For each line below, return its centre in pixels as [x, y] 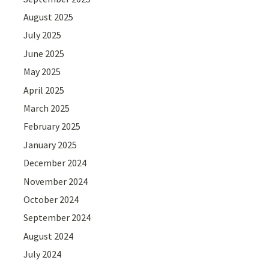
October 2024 [51, 199]
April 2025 [44, 90]
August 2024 [49, 236]
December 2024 [55, 163]
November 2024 [56, 181]
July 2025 [43, 35]
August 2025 [49, 17]
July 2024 [43, 254]
